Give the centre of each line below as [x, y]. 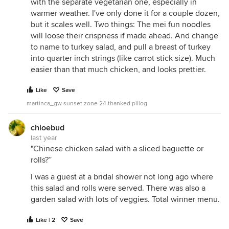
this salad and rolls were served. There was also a [118, 188]
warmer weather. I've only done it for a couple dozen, [125, 13]
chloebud [48, 128]
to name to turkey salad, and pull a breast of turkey [121, 47]
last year [44, 138]
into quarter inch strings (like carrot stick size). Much [123, 58]
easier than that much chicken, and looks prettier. [118, 70]
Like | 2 [45, 220]
